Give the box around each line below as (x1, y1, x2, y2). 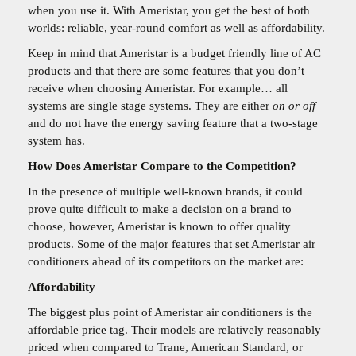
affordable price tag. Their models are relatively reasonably (28, 323, 321, 337)
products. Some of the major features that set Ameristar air (28, 238, 315, 251)
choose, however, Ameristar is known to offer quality (28, 220, 291, 234)
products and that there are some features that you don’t (28, 64, 304, 78)
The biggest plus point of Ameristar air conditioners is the (28, 306, 312, 319)
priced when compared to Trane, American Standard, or (28, 341, 303, 354)
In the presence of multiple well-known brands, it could (28, 185, 303, 199)
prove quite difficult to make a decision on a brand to (28, 203, 292, 216)
